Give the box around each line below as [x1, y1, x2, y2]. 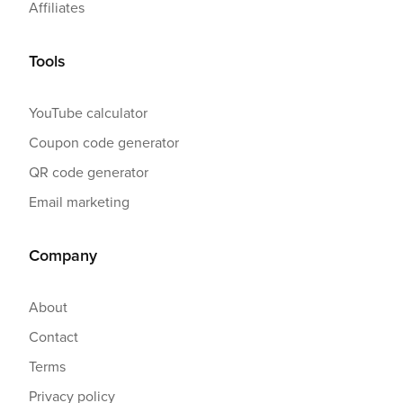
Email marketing [29, 191, 130, 211]
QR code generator [29, 161, 148, 182]
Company [29, 243, 97, 266]
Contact [29, 326, 78, 346]
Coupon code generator [29, 131, 179, 152]
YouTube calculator [29, 102, 148, 122]
